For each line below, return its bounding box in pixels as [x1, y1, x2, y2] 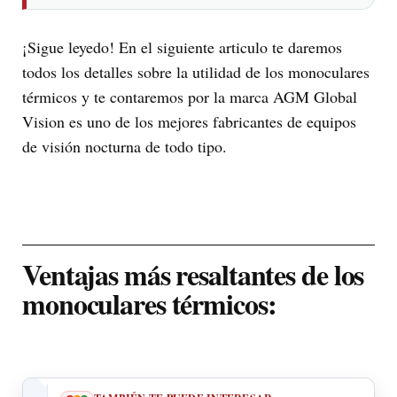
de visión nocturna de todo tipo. [22, 135, 227, 157]
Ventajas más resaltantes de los [22, 253, 364, 295]
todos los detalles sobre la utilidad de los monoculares [22, 60, 370, 82]
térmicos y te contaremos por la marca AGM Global [22, 85, 357, 107]
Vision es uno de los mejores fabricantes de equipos [22, 110, 356, 132]
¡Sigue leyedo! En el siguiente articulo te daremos [22, 35, 342, 58]
